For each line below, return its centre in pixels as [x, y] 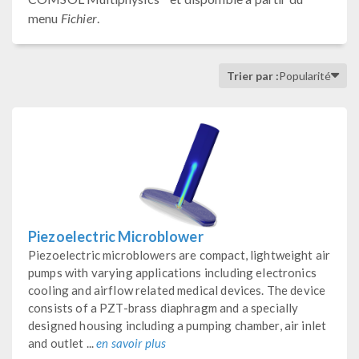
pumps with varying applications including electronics [172, 272]
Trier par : [253, 76]
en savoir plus [131, 343]
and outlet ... [63, 343]
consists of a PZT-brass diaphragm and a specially [163, 307]
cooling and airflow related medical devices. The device [177, 290]
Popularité [305, 76]
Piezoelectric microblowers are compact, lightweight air [179, 254]
